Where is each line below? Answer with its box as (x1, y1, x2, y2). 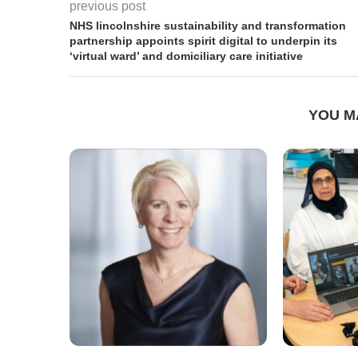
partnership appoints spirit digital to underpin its (70, 34, 337, 47)
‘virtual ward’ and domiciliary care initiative (70, 49, 303, 62)
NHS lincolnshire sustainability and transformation (70, 18, 346, 32)
